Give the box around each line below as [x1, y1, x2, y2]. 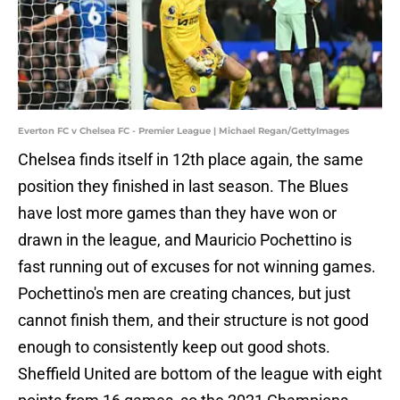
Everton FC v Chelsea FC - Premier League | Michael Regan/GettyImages [18, 125, 349, 137]
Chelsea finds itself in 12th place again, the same [18, 150, 363, 170]
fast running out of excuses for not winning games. [18, 257, 376, 277]
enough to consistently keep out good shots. [18, 337, 330, 357]
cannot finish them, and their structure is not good [18, 311, 369, 330]
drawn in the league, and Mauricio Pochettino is [18, 230, 352, 250]
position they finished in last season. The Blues [18, 177, 348, 196]
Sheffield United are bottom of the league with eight [18, 364, 382, 384]
